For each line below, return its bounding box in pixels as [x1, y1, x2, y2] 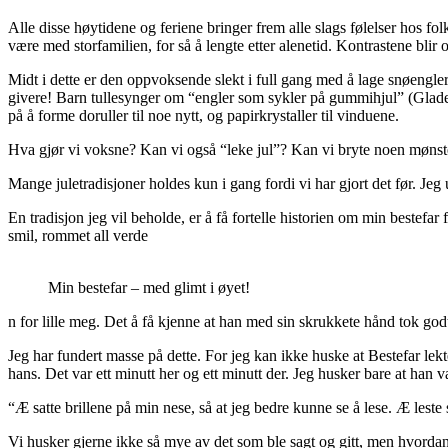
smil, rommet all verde [8, 226, 148, 244]
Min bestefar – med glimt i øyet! [48, 278, 250, 296]
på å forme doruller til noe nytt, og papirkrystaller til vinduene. [8, 106, 399, 124]
